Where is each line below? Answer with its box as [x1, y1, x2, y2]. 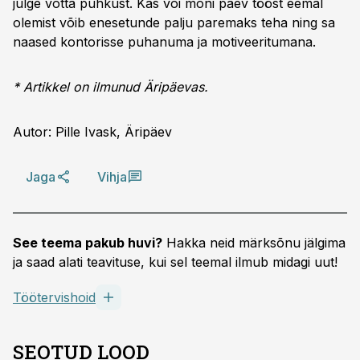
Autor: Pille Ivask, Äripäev [13, 124, 172, 140]
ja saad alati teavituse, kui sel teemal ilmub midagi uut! [13, 254, 337, 270]
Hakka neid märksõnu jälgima [162, 235, 346, 251]
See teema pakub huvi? [13, 235, 162, 251]
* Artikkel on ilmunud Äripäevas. [13, 79, 208, 95]
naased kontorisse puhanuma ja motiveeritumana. [13, 34, 316, 50]
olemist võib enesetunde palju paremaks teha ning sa [13, 14, 335, 31]
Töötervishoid [13, 289, 96, 305]
